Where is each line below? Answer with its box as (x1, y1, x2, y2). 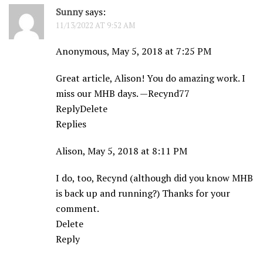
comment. (56, 202, 99, 215)
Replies (56, 117, 86, 131)
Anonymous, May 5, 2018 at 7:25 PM (56, 45, 211, 58)
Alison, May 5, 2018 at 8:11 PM (56, 144, 187, 158)
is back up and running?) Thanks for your (56, 187, 230, 200)
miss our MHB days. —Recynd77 (56, 87, 190, 100)
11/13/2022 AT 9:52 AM (56, 20, 135, 31)
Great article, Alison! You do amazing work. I (56, 72, 245, 85)
